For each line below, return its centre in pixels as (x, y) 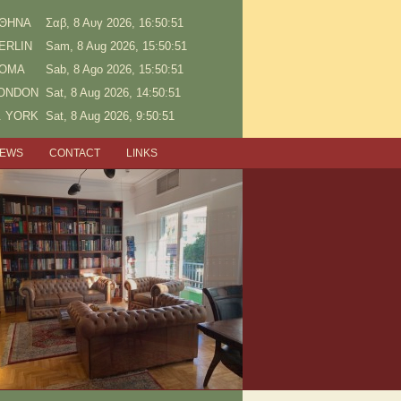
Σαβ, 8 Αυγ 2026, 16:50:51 (115, 23)
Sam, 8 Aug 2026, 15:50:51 (116, 46)
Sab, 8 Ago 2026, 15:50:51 (115, 69)
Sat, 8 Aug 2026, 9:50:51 (110, 116)
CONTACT (75, 153)
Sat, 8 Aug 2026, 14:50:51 (113, 93)
